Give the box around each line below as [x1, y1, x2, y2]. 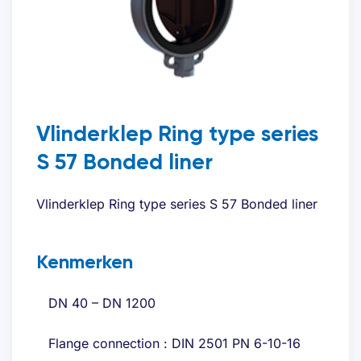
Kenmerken [36, 250, 133, 274]
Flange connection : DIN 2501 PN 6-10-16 [48, 335, 301, 352]
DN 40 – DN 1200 [48, 295, 156, 312]
